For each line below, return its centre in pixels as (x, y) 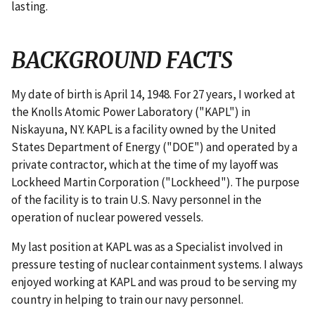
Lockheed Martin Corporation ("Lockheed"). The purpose (155, 182)
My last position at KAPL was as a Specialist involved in (147, 247)
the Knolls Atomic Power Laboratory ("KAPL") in (131, 112)
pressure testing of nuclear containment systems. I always (157, 265)
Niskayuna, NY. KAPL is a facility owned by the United (144, 130)
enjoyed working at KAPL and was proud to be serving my (154, 282)
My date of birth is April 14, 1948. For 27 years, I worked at (153, 95)
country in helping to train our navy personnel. (127, 300)
